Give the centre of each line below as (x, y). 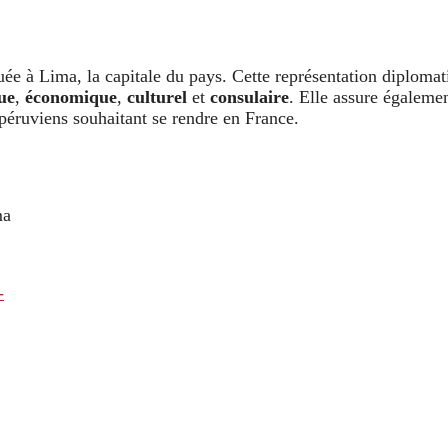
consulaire (249, 96)
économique (71, 96)
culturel (157, 96)
